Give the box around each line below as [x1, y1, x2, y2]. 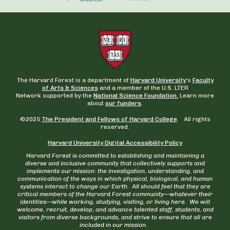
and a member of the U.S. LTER [98, 84, 188, 92]
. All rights [177, 116, 210, 123]
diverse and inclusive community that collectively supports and [25, 160, 205, 167]
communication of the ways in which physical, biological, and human [17, 175, 213, 183]
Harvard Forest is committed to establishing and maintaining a [26, 152, 204, 160]
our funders [105, 100, 141, 107]
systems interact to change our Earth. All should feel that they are [20, 183, 210, 190]
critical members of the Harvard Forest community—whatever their [17, 190, 213, 198]
